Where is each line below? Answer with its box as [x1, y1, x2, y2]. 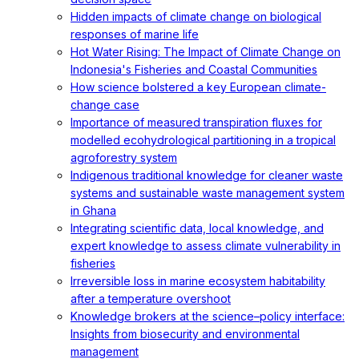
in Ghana [71, 204, 116, 217]
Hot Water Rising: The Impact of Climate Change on [71, 45, 341, 58]
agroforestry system [71, 151, 177, 164]
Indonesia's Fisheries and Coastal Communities [71, 63, 317, 76]
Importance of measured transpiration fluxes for [71, 115, 322, 129]
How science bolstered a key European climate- [71, 80, 326, 94]
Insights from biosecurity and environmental [71, 327, 300, 341]
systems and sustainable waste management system [71, 186, 345, 200]
